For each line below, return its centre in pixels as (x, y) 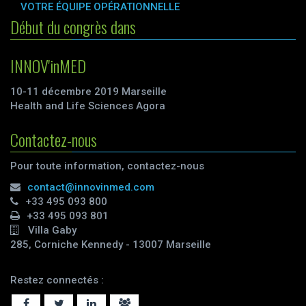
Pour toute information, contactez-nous (107, 166)
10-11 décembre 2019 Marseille (88, 92)
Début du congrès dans (73, 27)
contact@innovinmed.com (91, 187)
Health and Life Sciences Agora (88, 106)
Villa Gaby (51, 230)
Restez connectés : (57, 280)
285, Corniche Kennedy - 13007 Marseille (111, 245)
